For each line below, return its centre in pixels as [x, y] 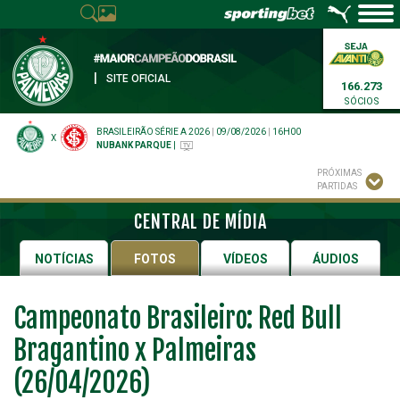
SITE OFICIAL [138, 79]
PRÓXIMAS [339, 173]
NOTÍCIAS [64, 259]
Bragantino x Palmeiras [135, 350]
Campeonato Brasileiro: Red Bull [178, 318]
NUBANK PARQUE [134, 145]
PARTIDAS [337, 186]
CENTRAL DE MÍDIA [200, 222]
